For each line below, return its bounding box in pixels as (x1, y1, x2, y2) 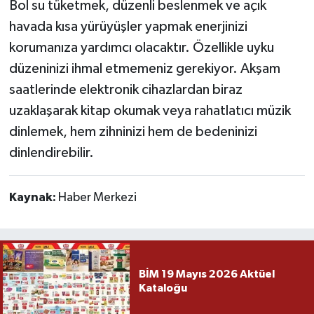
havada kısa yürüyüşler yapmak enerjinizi (8, 19, 247, 34)
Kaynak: (8, 191, 58, 204)
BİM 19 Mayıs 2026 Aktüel (138, 268, 275, 280)
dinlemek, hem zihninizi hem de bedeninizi (8, 124, 257, 139)
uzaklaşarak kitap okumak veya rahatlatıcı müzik (8, 103, 291, 118)
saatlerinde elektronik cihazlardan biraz (8, 82, 243, 97)
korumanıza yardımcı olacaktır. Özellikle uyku (8, 40, 274, 55)
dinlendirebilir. (8, 145, 94, 160)
